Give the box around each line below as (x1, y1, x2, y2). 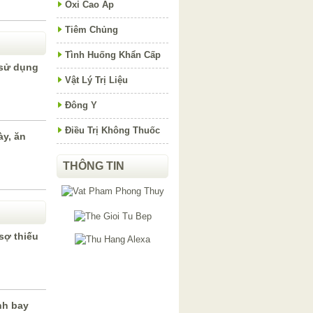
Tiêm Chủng (65, 24, 118, 35)
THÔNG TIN (63, 160, 124, 172)
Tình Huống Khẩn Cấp (65, 50, 161, 60)
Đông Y (65, 100, 97, 110)
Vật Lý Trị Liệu (65, 75, 128, 85)
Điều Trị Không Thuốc (65, 125, 160, 136)
